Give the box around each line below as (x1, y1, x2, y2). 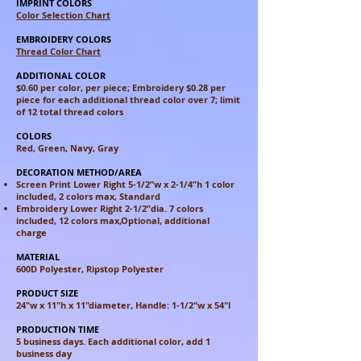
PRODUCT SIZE (16, 287, 78, 299)
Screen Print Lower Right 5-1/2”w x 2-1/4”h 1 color (16, 178, 234, 190)
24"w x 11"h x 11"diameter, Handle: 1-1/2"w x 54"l (16, 299, 230, 311)
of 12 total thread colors (16, 106, 123, 118)
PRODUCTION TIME (16, 323, 99, 335)
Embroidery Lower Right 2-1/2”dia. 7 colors (16, 202, 203, 214)
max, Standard (95, 190, 160, 202)
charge (16, 226, 47, 239)
